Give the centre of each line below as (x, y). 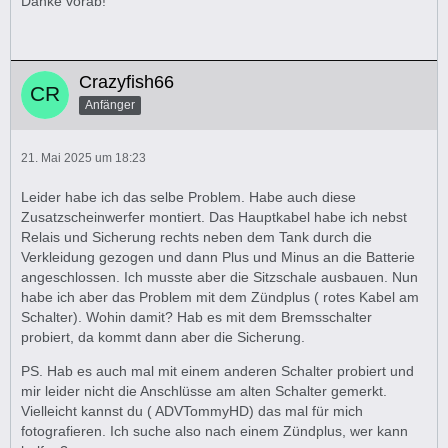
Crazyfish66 (126, 82)
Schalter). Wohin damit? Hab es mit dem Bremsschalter (196, 317)
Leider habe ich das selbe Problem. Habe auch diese (188, 197)
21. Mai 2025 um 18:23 (83, 158)
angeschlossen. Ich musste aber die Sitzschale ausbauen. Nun (219, 277)
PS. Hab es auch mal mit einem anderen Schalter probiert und (217, 371)
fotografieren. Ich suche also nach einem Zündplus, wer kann (214, 431)
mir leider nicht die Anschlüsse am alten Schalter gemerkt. (204, 391)
